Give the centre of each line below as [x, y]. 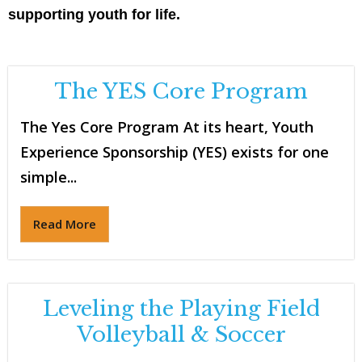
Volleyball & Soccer [181, 335]
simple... [48, 177]
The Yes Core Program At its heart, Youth [167, 127]
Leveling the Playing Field [181, 309]
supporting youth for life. [94, 15]
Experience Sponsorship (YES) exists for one [175, 152]
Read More [65, 224]
